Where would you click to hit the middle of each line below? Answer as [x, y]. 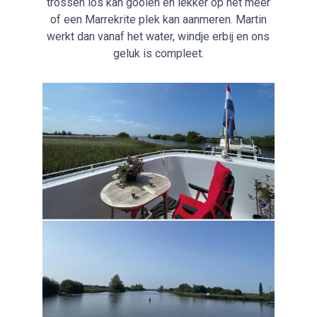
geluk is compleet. [158, 54]
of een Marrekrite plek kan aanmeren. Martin [158, 20]
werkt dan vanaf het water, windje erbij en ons [158, 37]
